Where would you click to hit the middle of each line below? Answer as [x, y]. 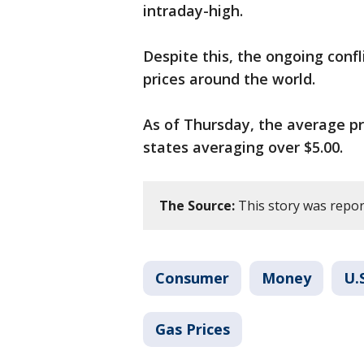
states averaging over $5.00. [245, 147]
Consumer [192, 278]
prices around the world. [231, 79]
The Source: [197, 206]
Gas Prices [193, 329]
